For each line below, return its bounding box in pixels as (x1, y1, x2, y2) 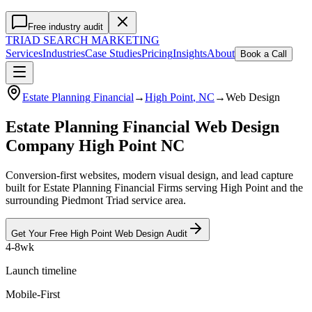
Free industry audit (28, 22, 103, 32)
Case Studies (85, 47, 141, 59)
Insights (173, 47, 207, 59)
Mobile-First (6, 288, 60, 300)
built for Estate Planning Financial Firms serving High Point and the (6, 181, 303, 194)
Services (6, 47, 42, 59)
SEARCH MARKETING (40, 34, 159, 46)
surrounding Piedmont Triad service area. (6, 194, 186, 206)
